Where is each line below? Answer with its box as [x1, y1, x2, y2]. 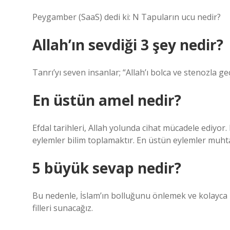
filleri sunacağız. [32, 202, 93, 214]
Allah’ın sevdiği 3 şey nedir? [32, 35, 223, 54]
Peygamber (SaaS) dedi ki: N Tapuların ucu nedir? [32, 11, 221, 23]
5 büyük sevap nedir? [32, 158, 181, 178]
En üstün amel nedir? [32, 90, 181, 110]
